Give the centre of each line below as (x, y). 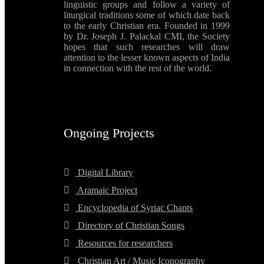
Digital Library (104, 172)
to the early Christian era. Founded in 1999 (147, 25)
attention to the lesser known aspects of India (147, 57)
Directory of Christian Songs (130, 225)
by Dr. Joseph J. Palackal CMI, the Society (147, 36)
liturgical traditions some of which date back (147, 15)
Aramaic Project (106, 190)
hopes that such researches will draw (147, 47)
